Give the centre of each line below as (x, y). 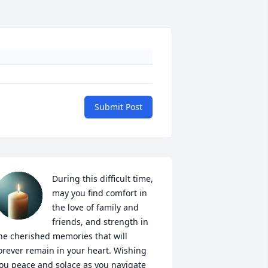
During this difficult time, (102, 179)
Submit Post (118, 107)
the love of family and (95, 208)
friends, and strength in (100, 222)
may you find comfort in (99, 193)
